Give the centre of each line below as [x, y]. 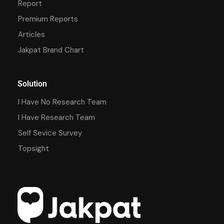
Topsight [33, 148]
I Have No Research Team [62, 102]
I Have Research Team [56, 117]
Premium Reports [48, 19]
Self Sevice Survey [50, 133]
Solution [32, 83]
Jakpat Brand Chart [51, 50]
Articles [31, 34]
